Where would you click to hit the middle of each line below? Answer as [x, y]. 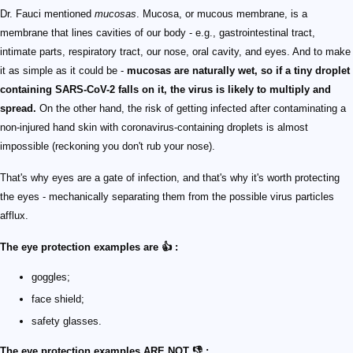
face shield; [58, 299]
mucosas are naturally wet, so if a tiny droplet [238, 71]
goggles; [51, 277]
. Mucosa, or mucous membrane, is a [222, 14]
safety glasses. [67, 321]
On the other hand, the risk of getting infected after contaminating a [191, 109]
